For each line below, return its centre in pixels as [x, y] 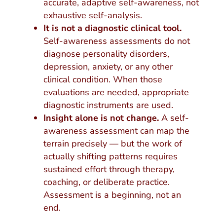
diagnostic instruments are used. [108, 105]
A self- [174, 118]
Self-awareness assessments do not [116, 41]
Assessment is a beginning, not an [112, 195]
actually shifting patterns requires [110, 156]
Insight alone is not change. [101, 118]
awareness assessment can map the [116, 130]
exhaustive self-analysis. [92, 15]
